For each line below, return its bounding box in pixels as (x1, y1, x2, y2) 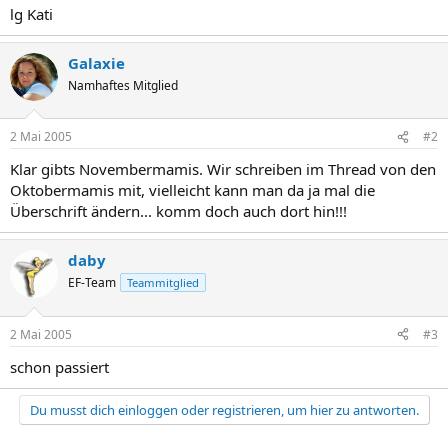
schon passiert (10, 356, 109, 377)
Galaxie (68, 52, 125, 73)
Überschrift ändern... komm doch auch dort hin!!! (10, 201, 347, 221)
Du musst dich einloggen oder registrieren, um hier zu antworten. (29, 400, 419, 419)
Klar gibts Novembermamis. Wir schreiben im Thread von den (10, 159, 436, 179)
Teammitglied (127, 275, 199, 290)
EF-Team (68, 274, 116, 291)
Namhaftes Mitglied (68, 76, 178, 94)
